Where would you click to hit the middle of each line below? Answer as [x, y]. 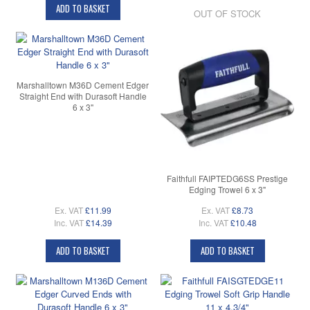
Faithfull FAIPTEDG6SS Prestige [227, 179]
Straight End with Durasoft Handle [83, 96]
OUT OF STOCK [227, 14]
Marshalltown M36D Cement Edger [83, 85]
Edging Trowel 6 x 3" [227, 190]
